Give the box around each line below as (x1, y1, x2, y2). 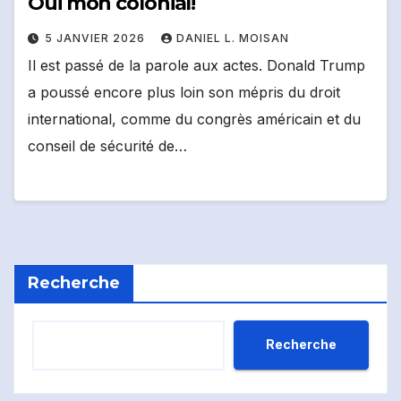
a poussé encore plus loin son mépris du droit (28, 83, 340, 102)
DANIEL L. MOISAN (176, 31, 289, 46)
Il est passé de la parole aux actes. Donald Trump (28, 56, 365, 75)
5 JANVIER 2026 (45, 31, 149, 46)
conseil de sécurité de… (28, 137, 187, 156)
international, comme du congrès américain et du (28, 110, 361, 129)
